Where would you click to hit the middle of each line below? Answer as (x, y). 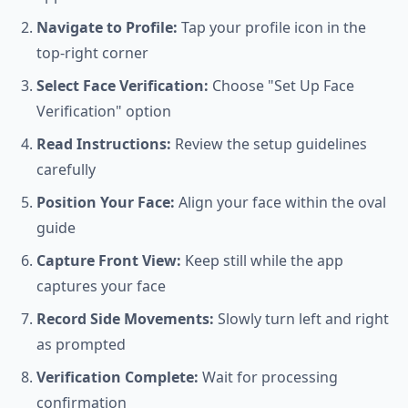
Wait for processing (268, 377)
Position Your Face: (106, 202)
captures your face (101, 286)
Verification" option (104, 111)
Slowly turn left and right (301, 319)
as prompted (81, 344)
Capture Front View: (109, 260)
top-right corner (92, 53)
